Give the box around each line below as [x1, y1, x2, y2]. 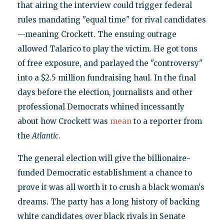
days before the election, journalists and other [17, 87, 192, 97]
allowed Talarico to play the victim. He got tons [17, 44, 197, 54]
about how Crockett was [17, 116, 110, 126]
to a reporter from [131, 116, 202, 126]
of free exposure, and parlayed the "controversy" [17, 58, 202, 68]
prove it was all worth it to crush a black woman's [17, 182, 204, 192]
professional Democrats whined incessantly [17, 102, 184, 112]
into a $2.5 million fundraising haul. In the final [17, 73, 196, 83]
